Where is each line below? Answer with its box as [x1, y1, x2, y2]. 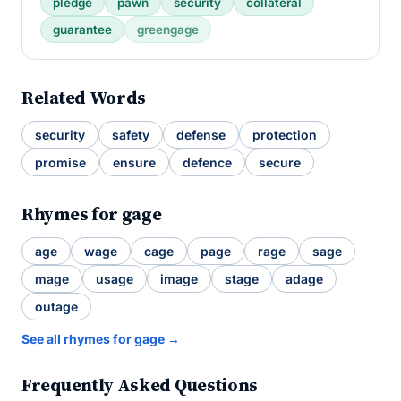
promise [35, 155, 86, 170]
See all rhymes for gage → [21, 331, 180, 346]
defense [176, 127, 226, 142]
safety [112, 127, 149, 142]
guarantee [53, 22, 112, 37]
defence [183, 155, 232, 170]
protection [252, 127, 317, 142]
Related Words [21, 85, 147, 110]
